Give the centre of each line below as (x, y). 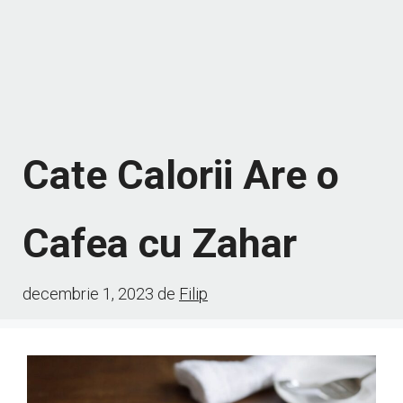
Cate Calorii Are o (181, 175)
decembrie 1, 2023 (88, 293)
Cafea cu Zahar (160, 243)
